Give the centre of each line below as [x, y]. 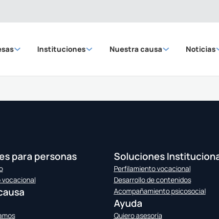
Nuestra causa [136, 49]
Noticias [201, 49]
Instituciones [62, 49]
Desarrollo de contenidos [152, 180]
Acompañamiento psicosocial [160, 191]
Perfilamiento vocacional [152, 168]
